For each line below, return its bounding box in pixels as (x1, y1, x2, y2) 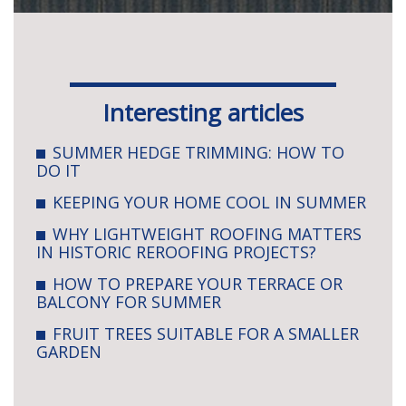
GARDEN (36, 340, 101, 362)
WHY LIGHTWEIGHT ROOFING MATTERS (53, 222, 362, 245)
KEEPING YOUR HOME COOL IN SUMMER (53, 190, 366, 213)
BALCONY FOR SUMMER (36, 290, 221, 313)
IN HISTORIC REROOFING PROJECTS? (36, 240, 316, 263)
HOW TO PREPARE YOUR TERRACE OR (53, 272, 343, 295)
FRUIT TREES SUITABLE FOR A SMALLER (53, 322, 359, 344)
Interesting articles (102, 95, 304, 129)
